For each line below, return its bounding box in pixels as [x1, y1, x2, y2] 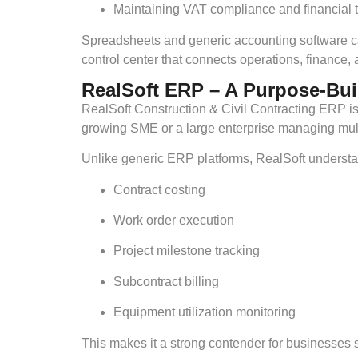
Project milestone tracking [113, 244, 260, 258]
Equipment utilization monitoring [113, 305, 296, 320]
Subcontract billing [113, 274, 219, 288]
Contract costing [113, 182, 205, 197]
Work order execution [113, 213, 234, 228]
